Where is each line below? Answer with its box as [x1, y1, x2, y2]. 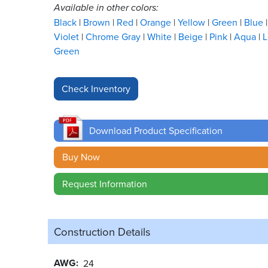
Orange [140, 16, 173, 29]
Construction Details [54, 223, 151, 239]
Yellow [178, 16, 208, 29]
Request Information [62, 176, 148, 190]
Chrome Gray [86, 30, 143, 43]
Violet [54, 30, 81, 43]
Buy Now [62, 150, 100, 164]
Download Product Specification [89, 123, 223, 137]
